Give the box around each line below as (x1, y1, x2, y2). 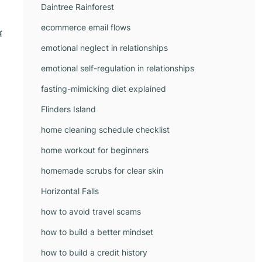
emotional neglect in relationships (41, 43, 168, 53)
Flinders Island (41, 104, 96, 114)
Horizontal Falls (41, 186, 99, 196)
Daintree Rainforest (41, 2, 114, 12)
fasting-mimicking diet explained (41, 84, 166, 94)
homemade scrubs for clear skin (41, 166, 163, 175)
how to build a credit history (41, 247, 147, 257)
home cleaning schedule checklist (41, 125, 170, 135)
